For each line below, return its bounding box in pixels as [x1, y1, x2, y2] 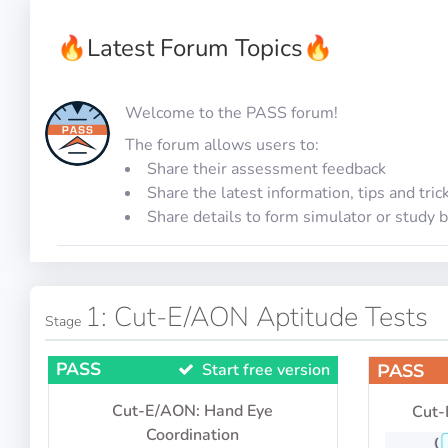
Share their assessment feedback [147, 158, 386, 180]
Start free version [193, 359, 330, 381]
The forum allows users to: [125, 134, 319, 156]
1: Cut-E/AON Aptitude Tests [85, 299, 428, 336]
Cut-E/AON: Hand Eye [112, 400, 274, 422]
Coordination [146, 424, 240, 446]
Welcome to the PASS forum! [125, 102, 338, 124]
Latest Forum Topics [87, 32, 303, 64]
